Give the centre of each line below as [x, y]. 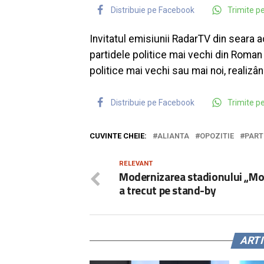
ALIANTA [173, 136]
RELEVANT [136, 164]
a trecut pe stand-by [168, 190]
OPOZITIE [217, 136]
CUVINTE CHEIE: [118, 136]
